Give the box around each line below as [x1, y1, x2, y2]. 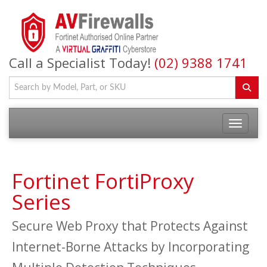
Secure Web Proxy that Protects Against [12, 218, 248, 234]
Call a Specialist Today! [9, 54, 154, 72]
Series [12, 188, 71, 216]
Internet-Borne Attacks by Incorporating [12, 238, 249, 255]
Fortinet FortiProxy [12, 167, 194, 195]
